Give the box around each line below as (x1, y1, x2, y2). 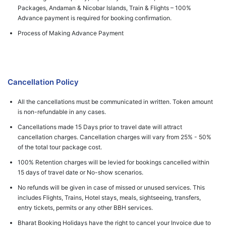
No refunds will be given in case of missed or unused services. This (18, 184, 205, 191)
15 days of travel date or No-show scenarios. (18, 168, 143, 176)
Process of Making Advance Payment (18, 29, 124, 37)
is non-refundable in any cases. (18, 108, 106, 116)
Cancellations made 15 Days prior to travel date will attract (18, 123, 182, 131)
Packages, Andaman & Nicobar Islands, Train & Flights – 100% (18, 4, 191, 12)
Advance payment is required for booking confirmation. (18, 14, 172, 22)
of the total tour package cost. (18, 143, 102, 151)
